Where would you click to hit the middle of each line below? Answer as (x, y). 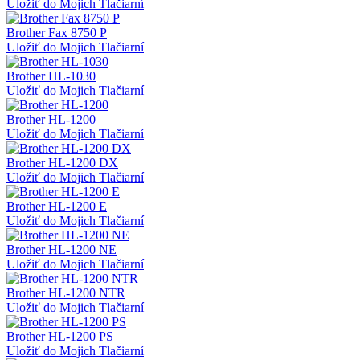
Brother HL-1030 (51, 76)
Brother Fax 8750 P (57, 33)
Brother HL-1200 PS (60, 337)
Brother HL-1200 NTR (66, 293)
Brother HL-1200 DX (62, 163)
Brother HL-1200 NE (61, 250)
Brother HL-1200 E (57, 207)
